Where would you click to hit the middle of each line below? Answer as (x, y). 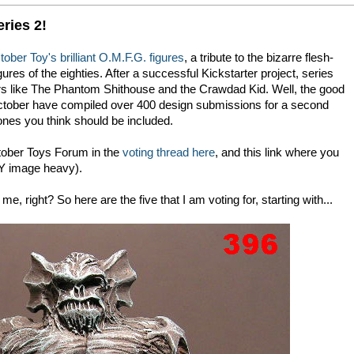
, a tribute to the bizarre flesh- (259, 58)
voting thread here (169, 153)
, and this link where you (277, 153)
